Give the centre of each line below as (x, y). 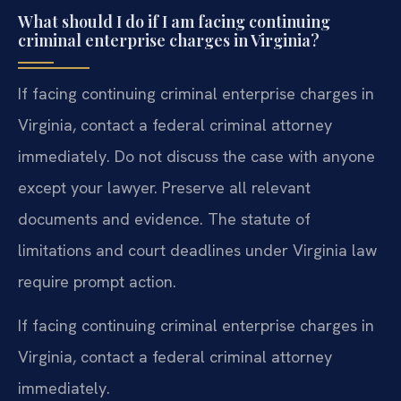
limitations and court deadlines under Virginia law (197, 250)
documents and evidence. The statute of (164, 218)
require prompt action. (97, 281)
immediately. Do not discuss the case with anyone (196, 156)
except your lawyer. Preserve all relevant (164, 187)
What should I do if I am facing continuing (174, 21)
